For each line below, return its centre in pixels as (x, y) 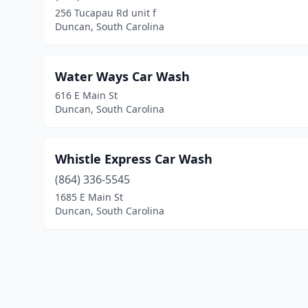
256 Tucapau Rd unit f (106, 13)
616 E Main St (86, 95)
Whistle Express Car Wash (134, 159)
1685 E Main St (89, 197)
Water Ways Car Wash (122, 76)
